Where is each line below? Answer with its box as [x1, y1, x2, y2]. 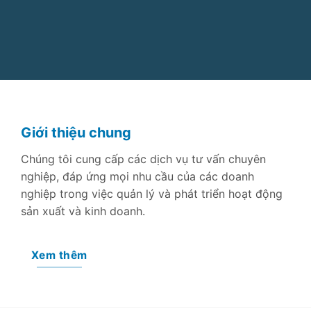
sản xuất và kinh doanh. [21, 203, 145, 218]
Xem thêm [31, 248, 87, 262]
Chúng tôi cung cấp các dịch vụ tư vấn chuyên [21, 151, 266, 166]
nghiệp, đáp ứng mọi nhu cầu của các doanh [21, 169, 254, 183]
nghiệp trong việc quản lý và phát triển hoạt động [21, 186, 283, 201]
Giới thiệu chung [21, 124, 131, 141]
